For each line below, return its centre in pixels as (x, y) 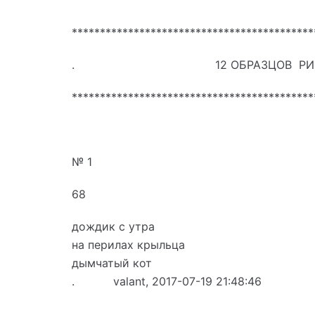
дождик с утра (113, 226)
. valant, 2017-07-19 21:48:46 (167, 281)
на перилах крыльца (128, 244)
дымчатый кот (112, 263)
